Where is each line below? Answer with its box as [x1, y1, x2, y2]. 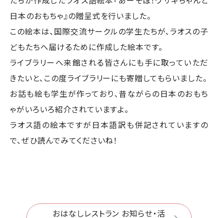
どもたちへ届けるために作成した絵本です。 [10, 40, 163, 53]
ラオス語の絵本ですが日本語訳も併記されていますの [10, 118, 208, 130]
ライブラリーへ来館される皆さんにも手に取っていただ [10, 56, 208, 68]
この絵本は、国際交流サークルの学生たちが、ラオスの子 [10, 25, 208, 37]
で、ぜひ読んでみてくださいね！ [10, 134, 118, 146]
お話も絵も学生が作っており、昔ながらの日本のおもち [10, 87, 208, 99]
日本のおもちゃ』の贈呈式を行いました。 [10, 9, 152, 21]
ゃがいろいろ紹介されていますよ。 [10, 103, 129, 115]
